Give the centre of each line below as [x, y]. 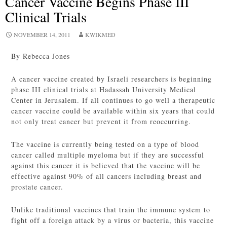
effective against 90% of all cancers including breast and [107, 176]
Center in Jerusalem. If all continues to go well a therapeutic [113, 100]
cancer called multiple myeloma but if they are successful [108, 155]
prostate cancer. [37, 187]
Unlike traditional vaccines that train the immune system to [111, 210]
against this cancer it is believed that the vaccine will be [106, 165]
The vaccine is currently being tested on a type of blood [105, 144]
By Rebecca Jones [41, 56]
